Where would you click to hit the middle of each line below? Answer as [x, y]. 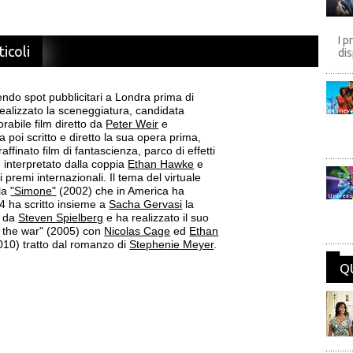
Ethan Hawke [161, 164]
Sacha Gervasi [146, 204]
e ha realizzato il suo [156, 217]
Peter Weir [132, 124]
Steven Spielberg [61, 217]
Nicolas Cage [137, 231]
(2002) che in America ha [121, 191]
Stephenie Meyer [172, 244]
